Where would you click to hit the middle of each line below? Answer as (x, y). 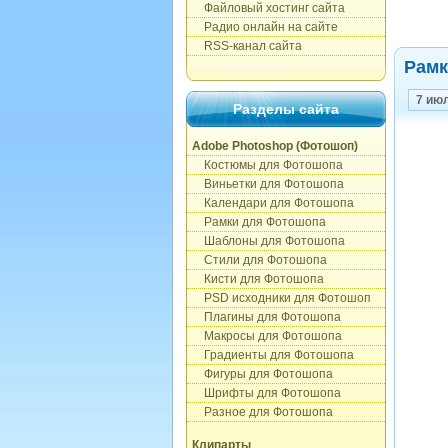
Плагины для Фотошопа (266, 317)
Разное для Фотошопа (262, 412)
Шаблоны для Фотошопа (268, 241)
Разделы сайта (286, 109)
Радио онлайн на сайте (265, 27)
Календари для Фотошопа (273, 203)
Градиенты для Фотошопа (273, 355)
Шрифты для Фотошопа (266, 393)
